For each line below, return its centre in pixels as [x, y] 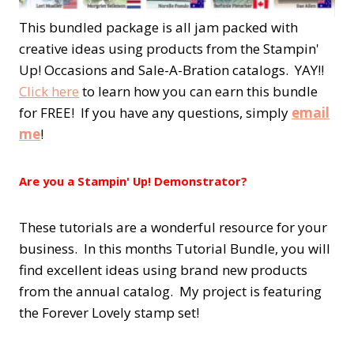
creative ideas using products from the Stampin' [169, 48]
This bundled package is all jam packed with [158, 27]
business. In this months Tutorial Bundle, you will [175, 248]
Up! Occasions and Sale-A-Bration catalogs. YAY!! [173, 70]
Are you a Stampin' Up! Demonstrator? [133, 181]
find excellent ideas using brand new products [163, 269]
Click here [49, 91]
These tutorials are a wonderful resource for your [173, 227]
